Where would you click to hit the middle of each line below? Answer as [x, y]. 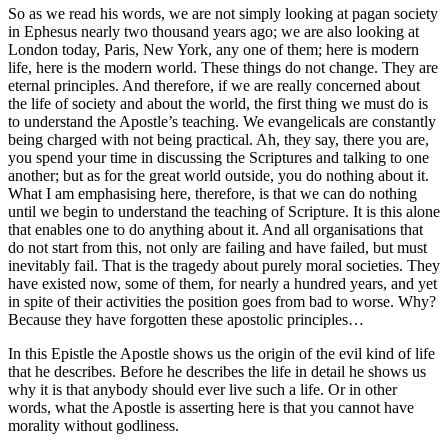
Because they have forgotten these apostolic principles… [186, 319]
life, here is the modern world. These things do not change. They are [223, 67]
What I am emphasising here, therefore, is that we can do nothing [212, 193]
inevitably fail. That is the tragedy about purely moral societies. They [224, 265]
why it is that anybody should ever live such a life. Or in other [202, 389]
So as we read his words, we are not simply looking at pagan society [223, 13]
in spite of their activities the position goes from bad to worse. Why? [222, 301]
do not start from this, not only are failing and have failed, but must [217, 247]
